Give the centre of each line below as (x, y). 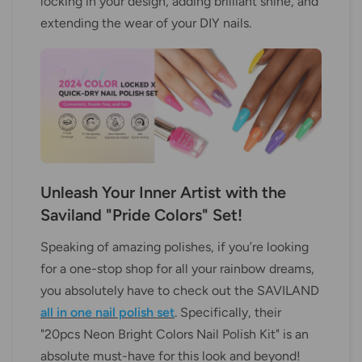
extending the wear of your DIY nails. (146, 23)
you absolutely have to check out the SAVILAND (180, 291)
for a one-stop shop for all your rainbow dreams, (177, 269)
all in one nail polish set (107, 313)
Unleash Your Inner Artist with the (163, 193)
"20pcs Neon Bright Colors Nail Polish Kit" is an (175, 335)
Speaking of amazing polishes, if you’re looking (175, 247)
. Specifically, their (228, 313)
